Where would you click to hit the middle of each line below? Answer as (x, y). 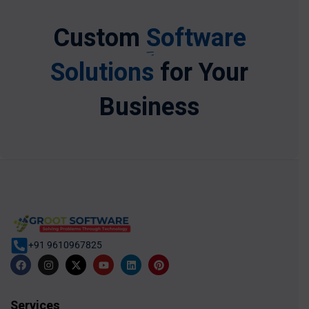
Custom (99, 39)
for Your (201, 73)
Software (196, 39)
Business (149, 108)
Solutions (102, 73)
